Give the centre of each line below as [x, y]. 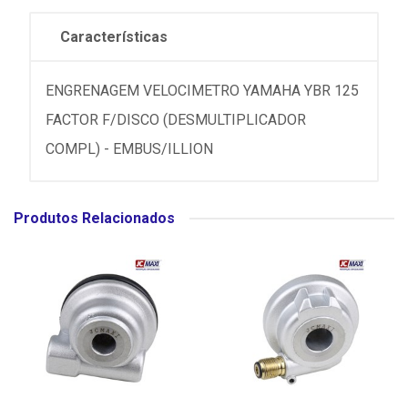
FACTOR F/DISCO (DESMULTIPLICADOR [176, 120]
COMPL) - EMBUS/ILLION [129, 149]
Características [114, 37]
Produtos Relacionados [94, 218]
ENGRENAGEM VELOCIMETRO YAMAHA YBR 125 [202, 91]
